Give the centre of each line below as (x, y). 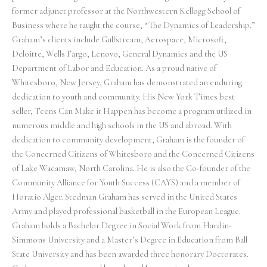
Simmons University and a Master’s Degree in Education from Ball (130, 240)
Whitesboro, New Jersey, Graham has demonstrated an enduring (127, 83)
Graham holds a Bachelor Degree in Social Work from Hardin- (122, 226)
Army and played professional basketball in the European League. (126, 212)
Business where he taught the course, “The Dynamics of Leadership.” (133, 26)
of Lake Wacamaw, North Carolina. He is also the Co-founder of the (131, 169)
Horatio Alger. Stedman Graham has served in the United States (125, 197)
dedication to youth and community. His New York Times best (123, 97)
